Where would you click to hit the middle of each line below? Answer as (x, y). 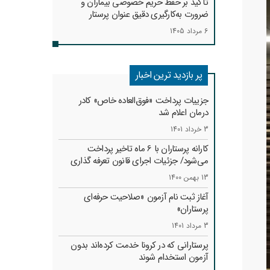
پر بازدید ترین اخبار (169, 75)
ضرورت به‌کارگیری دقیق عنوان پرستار (148, 14)
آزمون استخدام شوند (173, 257)
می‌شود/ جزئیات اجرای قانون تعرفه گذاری (139, 161)
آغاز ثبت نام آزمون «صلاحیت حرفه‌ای (146, 197)
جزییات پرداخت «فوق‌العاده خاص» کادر (143, 101)
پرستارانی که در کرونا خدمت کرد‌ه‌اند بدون (139, 245)
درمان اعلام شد (183, 113)
